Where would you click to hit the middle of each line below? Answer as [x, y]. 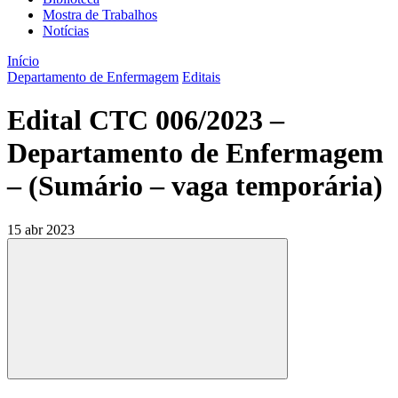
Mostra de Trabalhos [100, 15]
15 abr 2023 [41, 229]
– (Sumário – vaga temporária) [195, 186]
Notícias [66, 31]
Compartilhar [179, 382]
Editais [201, 77]
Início [23, 61]
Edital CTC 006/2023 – [146, 120]
